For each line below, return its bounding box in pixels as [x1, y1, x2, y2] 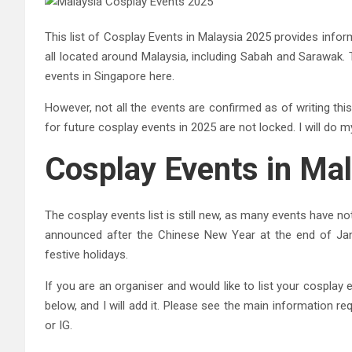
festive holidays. [45, 247, 128, 262]
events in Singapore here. [45, 69, 174, 83]
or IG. [45, 318, 72, 332]
